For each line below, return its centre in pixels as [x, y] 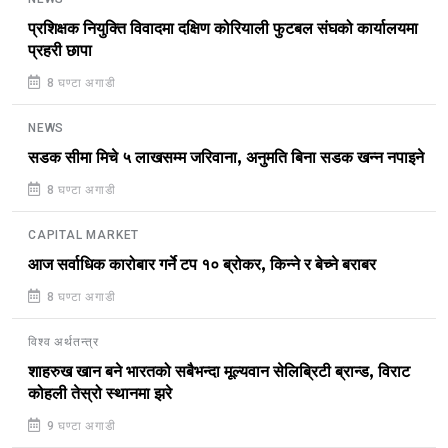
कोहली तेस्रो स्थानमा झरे [100, 394]
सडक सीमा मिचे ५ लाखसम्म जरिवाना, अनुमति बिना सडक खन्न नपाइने [226, 158]
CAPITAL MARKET [84, 235]
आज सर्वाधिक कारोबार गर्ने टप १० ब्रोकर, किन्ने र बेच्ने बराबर [202, 265]
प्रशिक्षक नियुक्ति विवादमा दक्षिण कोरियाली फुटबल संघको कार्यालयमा [223, 29]
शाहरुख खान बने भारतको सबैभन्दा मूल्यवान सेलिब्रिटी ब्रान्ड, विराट [219, 372]
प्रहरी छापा [60, 51]
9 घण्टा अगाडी [79, 426]
